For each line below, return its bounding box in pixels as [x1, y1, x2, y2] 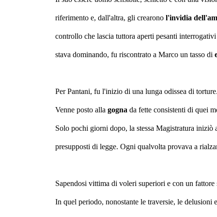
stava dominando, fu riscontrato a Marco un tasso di [55, 50, 215, 59]
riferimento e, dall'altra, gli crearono [55, 14, 166, 22]
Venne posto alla [55, 106, 108, 114]
